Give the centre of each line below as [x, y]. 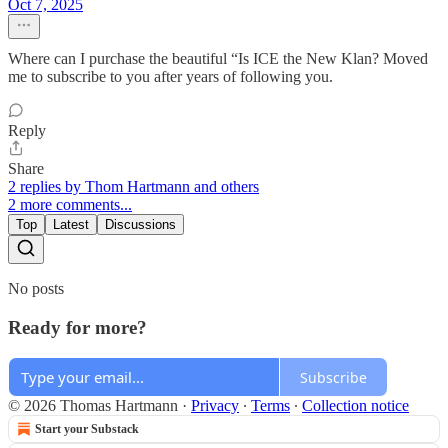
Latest [71, 224]
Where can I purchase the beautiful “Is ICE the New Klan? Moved [218, 58]
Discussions [140, 224]
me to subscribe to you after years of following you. [170, 76]
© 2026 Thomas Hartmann [93, 406]
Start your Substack [87, 429]
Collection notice [355, 406]
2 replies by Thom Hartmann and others [133, 186]
